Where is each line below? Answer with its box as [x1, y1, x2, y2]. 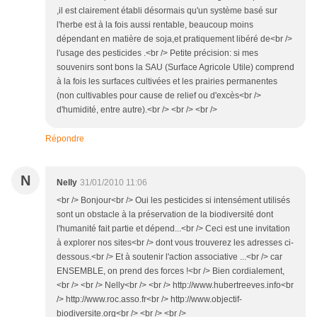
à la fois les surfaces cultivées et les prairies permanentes [57, 76, 277, 86]
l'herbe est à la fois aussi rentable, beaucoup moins [57, 19, 253, 30]
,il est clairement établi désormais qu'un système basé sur [57, 5, 277, 16]
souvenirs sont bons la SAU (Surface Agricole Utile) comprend [57, 62, 294, 72]
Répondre [45, 133, 84, 144]
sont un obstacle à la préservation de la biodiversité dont [57, 209, 273, 219]
